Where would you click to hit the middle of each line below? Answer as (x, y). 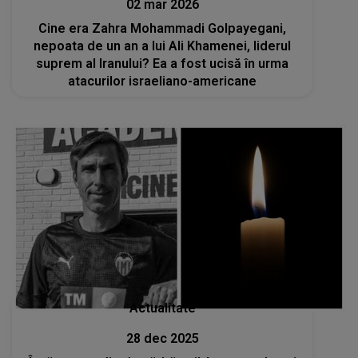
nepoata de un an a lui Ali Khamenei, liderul (163, 46)
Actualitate (162, 308)
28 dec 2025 (162, 338)
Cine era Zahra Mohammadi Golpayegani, (163, 29)
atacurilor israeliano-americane (163, 82)
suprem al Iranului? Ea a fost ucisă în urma (163, 64)
